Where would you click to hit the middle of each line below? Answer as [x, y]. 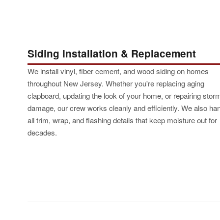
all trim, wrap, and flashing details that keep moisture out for [122, 120]
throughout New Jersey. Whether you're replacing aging [116, 83]
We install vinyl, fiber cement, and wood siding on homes [118, 71]
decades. [42, 132]
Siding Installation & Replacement [112, 54]
